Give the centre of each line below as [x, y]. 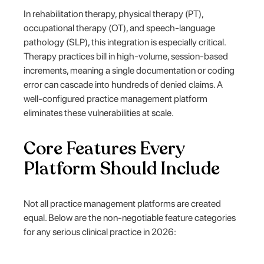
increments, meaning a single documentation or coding [129, 70]
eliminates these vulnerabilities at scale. [99, 113]
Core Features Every [104, 148]
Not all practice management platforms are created [123, 203]
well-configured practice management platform [116, 98]
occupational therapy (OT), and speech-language [120, 28]
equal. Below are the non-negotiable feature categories [130, 217]
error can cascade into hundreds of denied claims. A [123, 84]
